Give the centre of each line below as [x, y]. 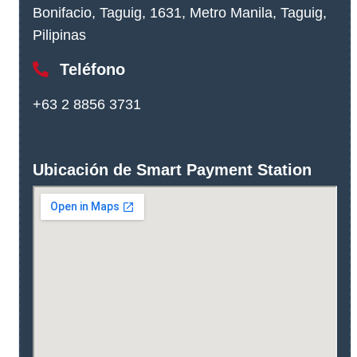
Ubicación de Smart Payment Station [172, 170]
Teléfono [90, 70]
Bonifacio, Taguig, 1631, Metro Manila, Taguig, [180, 13]
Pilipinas [59, 35]
